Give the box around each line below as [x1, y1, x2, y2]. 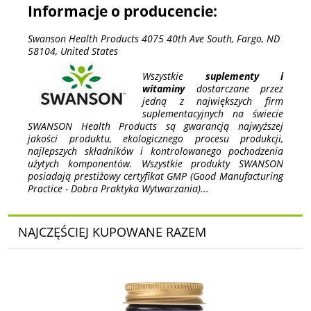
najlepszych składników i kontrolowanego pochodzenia [28, 144, 283, 158]
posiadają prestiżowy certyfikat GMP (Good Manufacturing [28, 169, 283, 183]
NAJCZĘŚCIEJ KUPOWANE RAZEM [17, 224, 206, 241]
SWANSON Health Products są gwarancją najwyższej [28, 119, 283, 133]
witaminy [142, 81, 185, 95]
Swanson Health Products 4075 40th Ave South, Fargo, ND [28, 31, 280, 45]
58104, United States [28, 44, 118, 58]
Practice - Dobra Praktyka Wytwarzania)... [28, 181, 209, 195]
